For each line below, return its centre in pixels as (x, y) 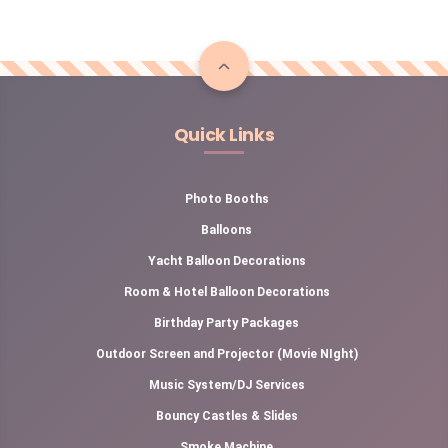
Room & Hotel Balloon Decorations (226, 292)
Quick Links (224, 135)
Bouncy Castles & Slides (226, 416)
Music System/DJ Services (226, 385)
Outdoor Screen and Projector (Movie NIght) (226, 354)
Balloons (226, 230)
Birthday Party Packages (226, 323)
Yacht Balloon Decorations (226, 261)
